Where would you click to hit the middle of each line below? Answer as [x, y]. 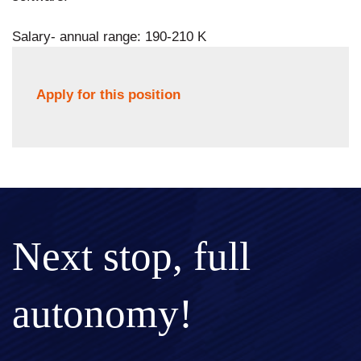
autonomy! [102, 313]
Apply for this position [108, 94]
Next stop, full [131, 256]
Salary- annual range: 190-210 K [109, 36]
